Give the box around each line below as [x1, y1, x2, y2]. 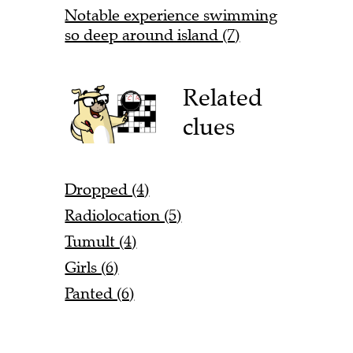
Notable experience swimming [65, 5, 278, 25]
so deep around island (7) [65, 24, 240, 45]
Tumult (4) [65, 232, 137, 252]
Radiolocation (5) [65, 206, 182, 226]
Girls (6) [65, 258, 119, 278]
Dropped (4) [65, 180, 150, 200]
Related [183, 83, 263, 113]
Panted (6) [65, 284, 135, 304]
